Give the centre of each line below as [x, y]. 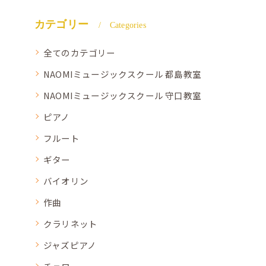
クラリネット [71, 223]
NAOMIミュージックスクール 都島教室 [122, 74]
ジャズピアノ [70, 245]
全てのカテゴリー [80, 52]
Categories [128, 25]
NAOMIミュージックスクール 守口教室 [122, 95]
